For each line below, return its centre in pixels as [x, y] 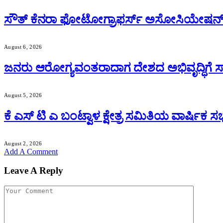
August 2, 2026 [23, 143]
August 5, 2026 [23, 95]
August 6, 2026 [23, 47]
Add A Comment [31, 151]
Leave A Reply [34, 171]
